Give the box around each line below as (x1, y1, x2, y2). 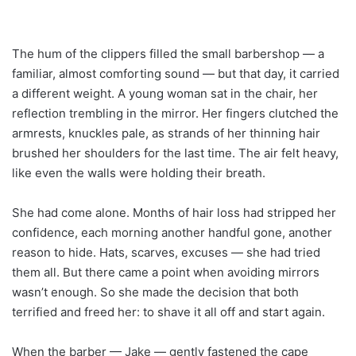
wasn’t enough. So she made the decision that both (12, 284, 299, 300)
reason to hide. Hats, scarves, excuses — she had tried (12, 244, 320, 260)
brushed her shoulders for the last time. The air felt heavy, (12, 145, 339, 161)
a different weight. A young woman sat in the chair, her (12, 85, 318, 101)
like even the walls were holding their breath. (12, 164, 265, 180)
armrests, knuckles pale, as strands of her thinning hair (12, 125, 320, 141)
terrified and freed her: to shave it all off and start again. (12, 304, 325, 319)
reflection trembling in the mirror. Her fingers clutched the (12, 105, 339, 121)
